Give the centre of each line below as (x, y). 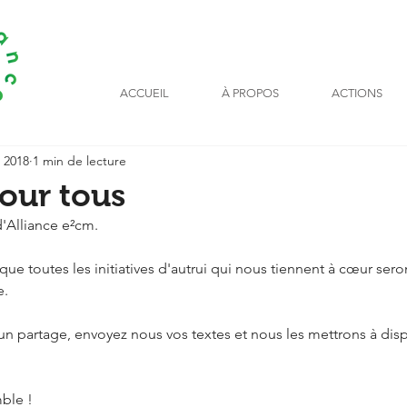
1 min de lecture (79, 160)
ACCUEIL (144, 93)
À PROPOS (250, 93)
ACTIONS (357, 93)
